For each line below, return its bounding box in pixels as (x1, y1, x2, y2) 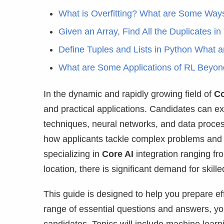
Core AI (102, 149, 133, 159)
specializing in (43, 149, 102, 159)
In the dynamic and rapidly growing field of (43, 89, 214, 99)
